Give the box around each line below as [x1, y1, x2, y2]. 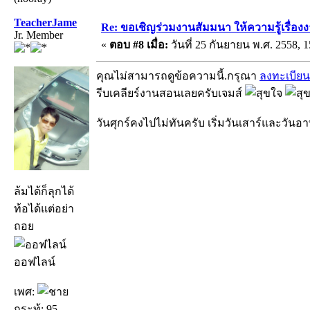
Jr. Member [14, 28, 63, 41]
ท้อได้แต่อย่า [14, 202, 74, 215]
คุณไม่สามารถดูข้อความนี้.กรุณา [96, 69, 259, 82]
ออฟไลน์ [14, 255, 55, 268]
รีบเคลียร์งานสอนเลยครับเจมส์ [96, 86, 245, 99]
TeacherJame [14, 16, 77, 28]
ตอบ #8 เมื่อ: [109, 38, 168, 51]
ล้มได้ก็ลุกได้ [14, 185, 74, 197]
